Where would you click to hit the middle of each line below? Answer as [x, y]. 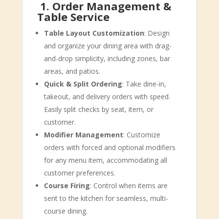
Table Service [73, 17]
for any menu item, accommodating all [105, 160]
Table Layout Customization [94, 33]
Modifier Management [83, 135]
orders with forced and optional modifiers [109, 147]
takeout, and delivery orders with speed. [107, 97]
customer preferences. [79, 173]
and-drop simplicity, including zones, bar [107, 58]
